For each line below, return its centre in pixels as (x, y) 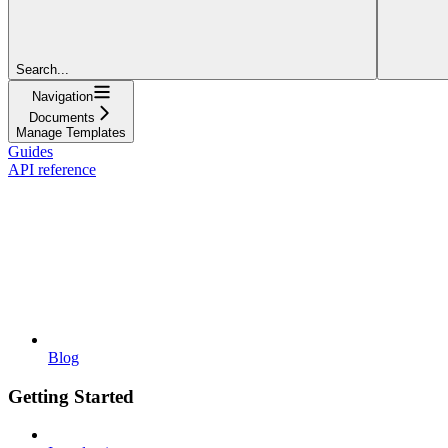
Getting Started (71, 396)
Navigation (62, 96)
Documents (62, 117)
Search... (42, 69)
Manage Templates (71, 132)
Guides (30, 151)
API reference (52, 169)
